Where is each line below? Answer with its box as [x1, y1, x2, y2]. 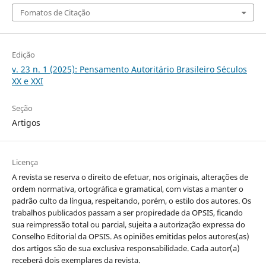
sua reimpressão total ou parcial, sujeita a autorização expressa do [11, 218, 245, 230]
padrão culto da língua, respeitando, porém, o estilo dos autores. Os [11, 195, 251, 206]
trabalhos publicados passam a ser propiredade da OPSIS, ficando [11, 207, 243, 218]
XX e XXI [11, 75, 43, 87]
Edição [11, 49, 35, 60]
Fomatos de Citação [20, 7, 90, 18]
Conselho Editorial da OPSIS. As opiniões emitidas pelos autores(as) [11, 230, 249, 242]
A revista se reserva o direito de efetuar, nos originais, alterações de [11, 171, 248, 182]
